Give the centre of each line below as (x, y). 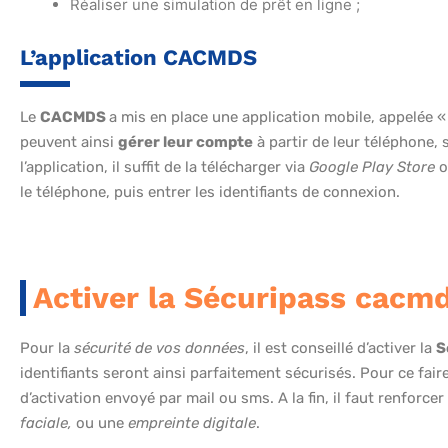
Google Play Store (372, 167)
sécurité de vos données (159, 348)
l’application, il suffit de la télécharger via (164, 167)
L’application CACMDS (138, 58)
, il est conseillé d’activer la (340, 348)
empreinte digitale (192, 423)
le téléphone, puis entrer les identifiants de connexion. (210, 192)
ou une (100, 423)
